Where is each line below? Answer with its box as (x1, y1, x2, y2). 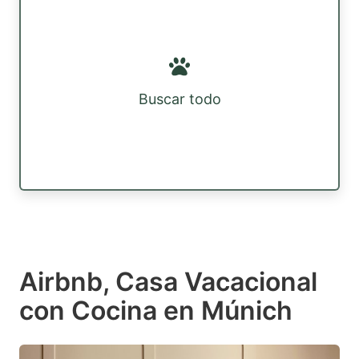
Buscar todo (138, 91, 221, 108)
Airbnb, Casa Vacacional (19, 265, 317, 297)
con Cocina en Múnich (19, 294, 292, 326)
